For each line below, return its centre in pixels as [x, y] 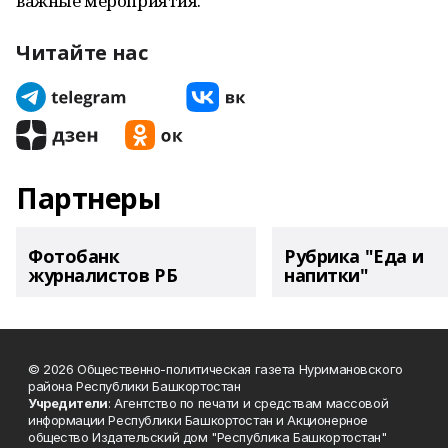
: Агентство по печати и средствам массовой [248, 403]
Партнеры [88, 198]
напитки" [326, 275]
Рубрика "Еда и [354, 256]
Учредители [68, 403]
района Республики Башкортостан [134, 386]
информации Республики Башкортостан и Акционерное [198, 420]
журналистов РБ [103, 275]
